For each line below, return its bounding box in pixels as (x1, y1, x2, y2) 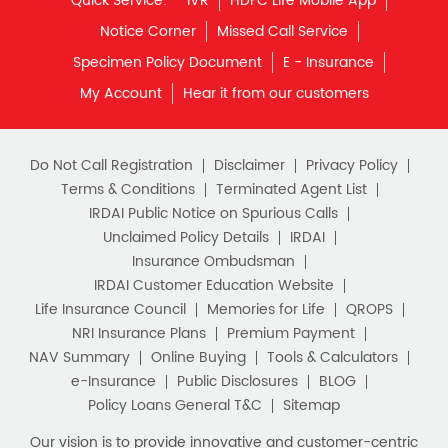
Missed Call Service (216, 20, 348, 44)
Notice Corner (99, 20, 196, 44)
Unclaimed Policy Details (102, 226, 269, 250)
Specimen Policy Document (73, 51, 262, 75)
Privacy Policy (305, 154, 398, 178)
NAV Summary (29, 346, 130, 370)
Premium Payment (227, 322, 355, 346)
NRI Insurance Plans (72, 322, 206, 346)
